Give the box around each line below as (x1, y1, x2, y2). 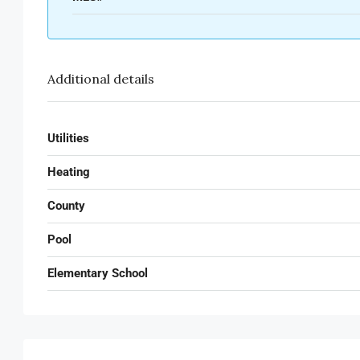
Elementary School (47, 266, 148, 281)
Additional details (47, 71, 154, 88)
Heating (47, 165, 90, 180)
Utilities (47, 131, 89, 146)
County (47, 198, 85, 214)
